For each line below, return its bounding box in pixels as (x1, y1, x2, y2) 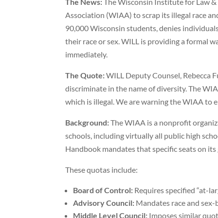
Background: (65, 118, 109, 127)
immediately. (65, 50, 108, 59)
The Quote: (65, 71, 105, 80)
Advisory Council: (73, 198, 135, 208)
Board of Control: (73, 185, 133, 195)
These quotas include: (65, 165, 138, 175)
